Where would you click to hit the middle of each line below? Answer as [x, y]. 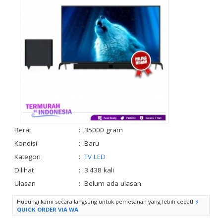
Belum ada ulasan [113, 183]
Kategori [28, 156]
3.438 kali [99, 170]
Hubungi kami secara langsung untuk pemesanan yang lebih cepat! [106, 201]
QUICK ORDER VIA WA [48, 209]
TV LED [95, 156]
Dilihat [24, 170]
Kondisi [26, 143]
